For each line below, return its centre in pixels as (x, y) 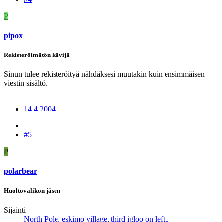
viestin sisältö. (26, 83)
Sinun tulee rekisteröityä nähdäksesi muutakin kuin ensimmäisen (104, 74)
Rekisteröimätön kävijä (37, 55)
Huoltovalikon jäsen (32, 190)
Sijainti (15, 210)
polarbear (21, 171)
